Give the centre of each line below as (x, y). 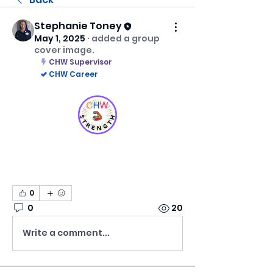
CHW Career (73, 74)
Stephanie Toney (78, 26)
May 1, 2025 (60, 38)
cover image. (64, 50)
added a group (126, 38)
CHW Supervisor (80, 62)
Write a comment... (66, 233)
